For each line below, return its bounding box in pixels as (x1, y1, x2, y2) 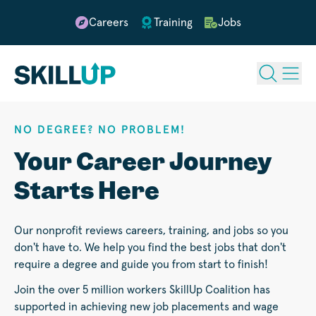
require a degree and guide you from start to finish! (14, 259, 268, 271)
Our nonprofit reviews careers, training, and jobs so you (14, 225, 288, 237)
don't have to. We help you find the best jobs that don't (14, 242, 286, 254)
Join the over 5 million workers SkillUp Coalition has (14, 284, 270, 296)
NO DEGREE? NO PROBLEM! (14, 124, 186, 136)
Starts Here (14, 175, 159, 207)
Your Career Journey (14, 146, 272, 178)
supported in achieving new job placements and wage (14, 301, 279, 313)
